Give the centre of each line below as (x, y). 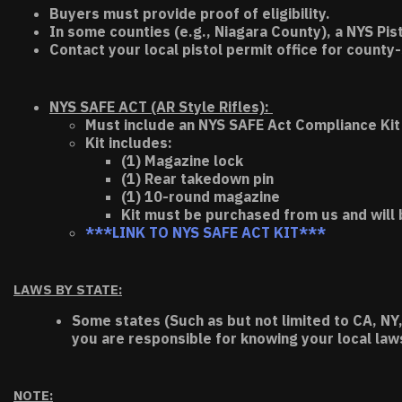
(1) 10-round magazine (201, 197)
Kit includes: (129, 143)
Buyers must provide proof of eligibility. (190, 13)
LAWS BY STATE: (68, 289)
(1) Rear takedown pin (197, 179)
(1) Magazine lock (182, 161)
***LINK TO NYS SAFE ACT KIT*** (205, 232)
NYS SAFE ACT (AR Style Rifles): (161, 107)
